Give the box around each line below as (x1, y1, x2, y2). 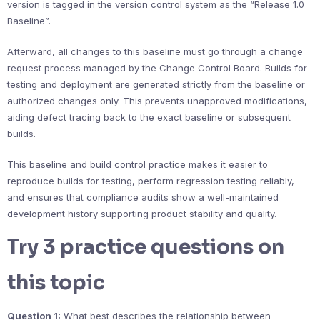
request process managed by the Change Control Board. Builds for (7, 62, 307, 74)
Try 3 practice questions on (7, 234, 284, 259)
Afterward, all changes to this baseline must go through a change (7, 46, 303, 57)
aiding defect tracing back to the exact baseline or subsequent (7, 111, 291, 123)
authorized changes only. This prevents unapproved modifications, (7, 95, 307, 106)
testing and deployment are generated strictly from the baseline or (7, 79, 305, 90)
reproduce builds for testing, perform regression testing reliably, (7, 175, 294, 186)
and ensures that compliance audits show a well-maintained (7, 191, 279, 203)
